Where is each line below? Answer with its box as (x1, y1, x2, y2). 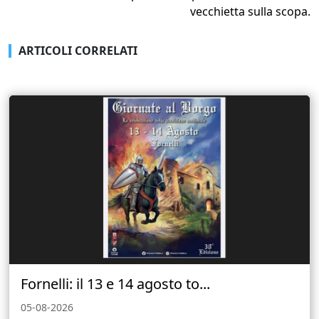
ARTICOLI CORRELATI (19, 42, 137, 58)
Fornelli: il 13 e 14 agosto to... (21, 273, 210, 293)
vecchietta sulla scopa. (190, 3, 310, 19)
